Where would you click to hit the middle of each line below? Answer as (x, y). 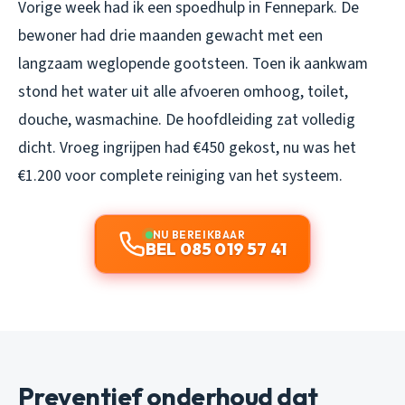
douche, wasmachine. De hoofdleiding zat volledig (187, 119)
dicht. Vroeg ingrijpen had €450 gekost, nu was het (187, 147)
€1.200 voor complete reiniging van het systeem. (180, 175)
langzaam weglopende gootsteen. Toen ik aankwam (193, 63)
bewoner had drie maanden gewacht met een (170, 35)
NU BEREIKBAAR (199, 234)
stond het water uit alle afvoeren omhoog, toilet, (183, 91)
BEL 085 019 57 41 (216, 249)
